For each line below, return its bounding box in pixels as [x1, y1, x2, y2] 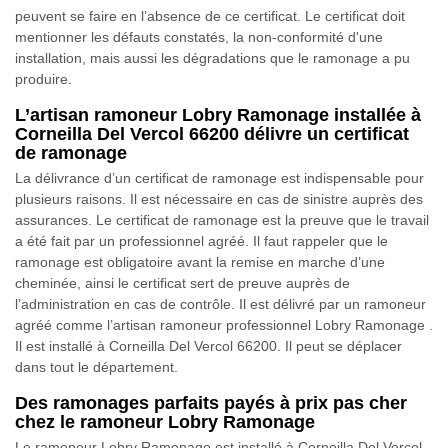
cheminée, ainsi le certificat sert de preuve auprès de [15, 275, 350, 292]
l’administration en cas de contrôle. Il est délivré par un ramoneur [15, 296, 426, 313]
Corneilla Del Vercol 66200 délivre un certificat [15, 124, 409, 145]
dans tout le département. [15, 359, 178, 376]
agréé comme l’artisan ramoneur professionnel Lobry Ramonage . [15, 317, 433, 334]
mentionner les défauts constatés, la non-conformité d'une [15, 29, 383, 46]
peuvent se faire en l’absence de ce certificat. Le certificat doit [15, 8, 405, 25]
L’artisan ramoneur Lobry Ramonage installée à [15, 105, 421, 126]
